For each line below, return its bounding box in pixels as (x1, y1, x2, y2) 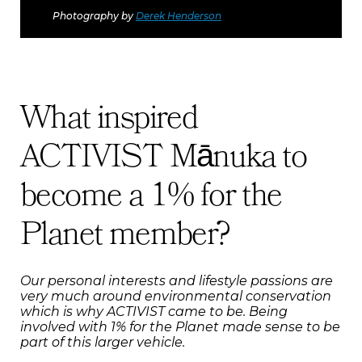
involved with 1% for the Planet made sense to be (20, 318, 340, 335)
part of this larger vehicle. (20, 334, 185, 350)
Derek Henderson (136, 9, 221, 22)
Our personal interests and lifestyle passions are (20, 272, 333, 288)
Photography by (53, 9, 136, 22)
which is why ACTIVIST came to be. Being (20, 303, 288, 319)
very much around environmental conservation (20, 288, 331, 304)
